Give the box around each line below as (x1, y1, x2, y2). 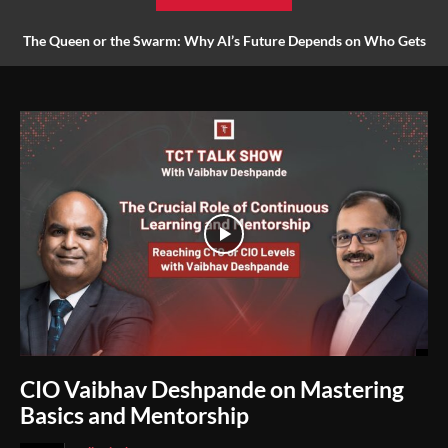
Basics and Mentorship (20, 400, 249, 429)
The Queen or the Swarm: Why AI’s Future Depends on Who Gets (22, 32, 426, 50)
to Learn (198, 72, 250, 90)
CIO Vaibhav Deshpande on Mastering (20, 374, 404, 403)
